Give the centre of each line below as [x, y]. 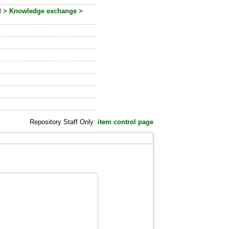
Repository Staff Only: [64, 122]
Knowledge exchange [43, 11]
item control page [126, 122]
